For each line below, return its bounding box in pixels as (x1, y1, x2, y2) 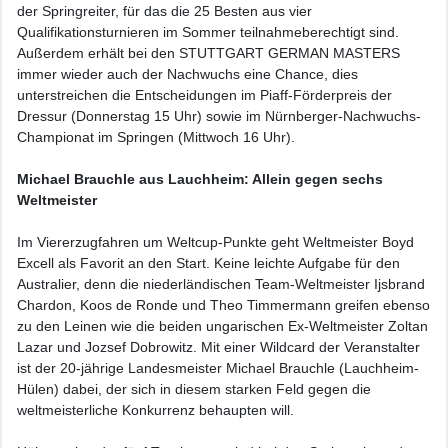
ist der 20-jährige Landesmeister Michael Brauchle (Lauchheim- (17, 360, 419, 376)
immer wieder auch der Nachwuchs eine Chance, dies (17, 66, 358, 82)
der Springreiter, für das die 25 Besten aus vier (17, 3, 312, 19)
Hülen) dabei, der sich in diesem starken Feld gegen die (17, 381, 371, 397)
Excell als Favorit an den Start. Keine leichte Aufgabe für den (17, 255, 400, 271)
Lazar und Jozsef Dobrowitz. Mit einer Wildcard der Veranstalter (17, 339, 420, 355)
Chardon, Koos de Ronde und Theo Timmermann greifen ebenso (17, 297, 430, 313)
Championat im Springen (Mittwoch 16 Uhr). (17, 129, 295, 145)
